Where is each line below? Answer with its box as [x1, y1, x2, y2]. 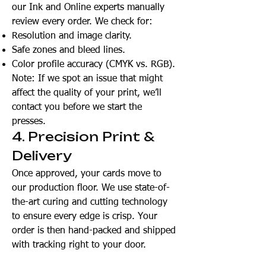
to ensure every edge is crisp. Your [12, 212, 157, 221]
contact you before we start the [12, 103, 142, 112]
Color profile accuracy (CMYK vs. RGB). [12, 60, 175, 69]
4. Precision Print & [12, 129, 154, 144]
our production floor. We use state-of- [12, 183, 170, 193]
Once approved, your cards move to [12, 169, 161, 179]
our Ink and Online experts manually [12, 3, 164, 12]
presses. [12, 117, 46, 126]
